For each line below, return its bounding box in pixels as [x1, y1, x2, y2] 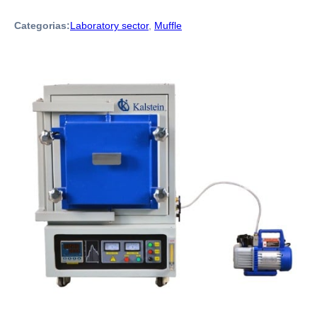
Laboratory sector [70, 20, 149, 31]
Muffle [154, 20, 182, 31]
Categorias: [14, 20, 70, 31]
